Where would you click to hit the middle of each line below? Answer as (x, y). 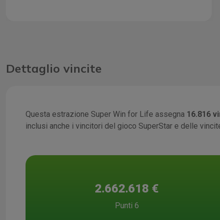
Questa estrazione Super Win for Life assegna (106, 114)
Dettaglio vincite (54, 68)
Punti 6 (127, 206)
